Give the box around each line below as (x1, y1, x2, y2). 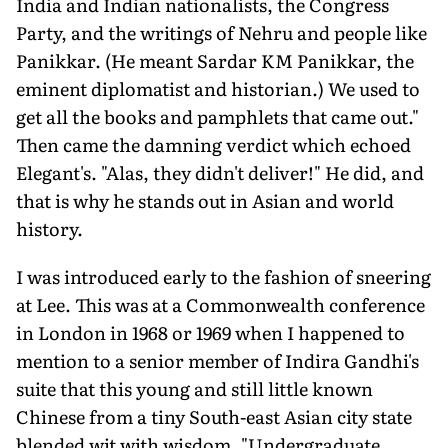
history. (16, 214, 83, 242)
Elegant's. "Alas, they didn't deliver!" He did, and (16, 158, 424, 186)
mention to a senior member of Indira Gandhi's (16, 346, 419, 374)
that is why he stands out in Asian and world (16, 186, 394, 214)
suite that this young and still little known (16, 374, 373, 402)
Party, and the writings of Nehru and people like (16, 18, 427, 46)
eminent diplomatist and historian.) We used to (16, 74, 420, 102)
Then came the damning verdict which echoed (16, 130, 411, 158)
